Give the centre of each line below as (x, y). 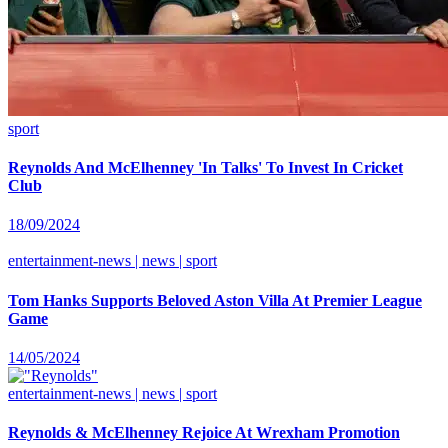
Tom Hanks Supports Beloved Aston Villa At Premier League (215, 300)
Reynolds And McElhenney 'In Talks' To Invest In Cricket (205, 168)
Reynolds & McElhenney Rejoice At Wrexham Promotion (204, 433)
